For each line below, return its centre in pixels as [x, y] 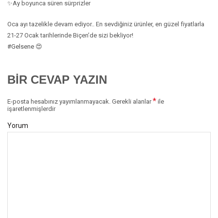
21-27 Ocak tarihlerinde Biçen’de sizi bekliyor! [70, 35]
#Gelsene [21, 46]
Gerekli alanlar [132, 101]
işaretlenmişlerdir [31, 109]
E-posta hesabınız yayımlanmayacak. [59, 101]
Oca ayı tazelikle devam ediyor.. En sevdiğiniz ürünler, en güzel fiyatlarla [106, 24]
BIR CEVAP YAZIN [57, 80]
